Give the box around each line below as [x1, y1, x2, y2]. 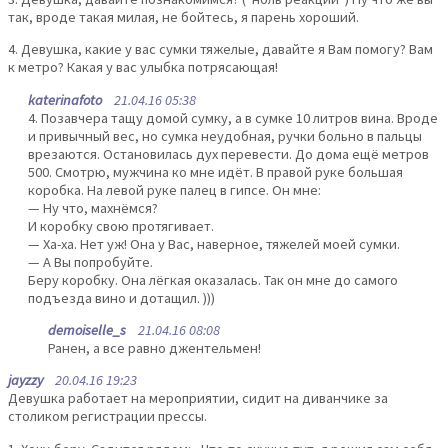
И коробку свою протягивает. [28, 216, 214, 235]
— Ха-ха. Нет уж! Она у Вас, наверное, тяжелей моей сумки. [28, 234, 400, 253]
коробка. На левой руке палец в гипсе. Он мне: [28, 180, 321, 199]
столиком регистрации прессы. [8, 407, 207, 426]
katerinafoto [28, 90, 102, 109]
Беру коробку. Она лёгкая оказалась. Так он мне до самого [28, 270, 398, 289]
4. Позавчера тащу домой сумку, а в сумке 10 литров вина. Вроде [28, 108, 438, 127]
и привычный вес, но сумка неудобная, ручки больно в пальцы [28, 126, 422, 145]
